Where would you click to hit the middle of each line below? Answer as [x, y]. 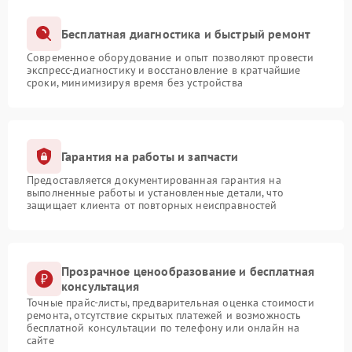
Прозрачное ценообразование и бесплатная [188, 271]
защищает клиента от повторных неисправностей [152, 205]
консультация [100, 286]
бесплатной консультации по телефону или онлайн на [163, 328]
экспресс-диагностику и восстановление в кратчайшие [164, 70]
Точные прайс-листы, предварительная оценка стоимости [170, 303]
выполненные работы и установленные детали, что [155, 193]
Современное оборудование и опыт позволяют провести [170, 58]
